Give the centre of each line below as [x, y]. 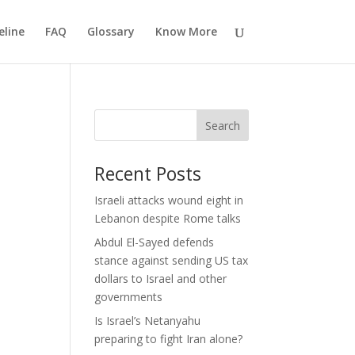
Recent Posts [148, 174]
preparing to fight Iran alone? [169, 339]
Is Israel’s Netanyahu [148, 321]
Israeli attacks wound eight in [169, 200]
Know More [186, 31]
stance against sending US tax [172, 260]
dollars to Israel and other [161, 279]
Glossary [111, 31]
